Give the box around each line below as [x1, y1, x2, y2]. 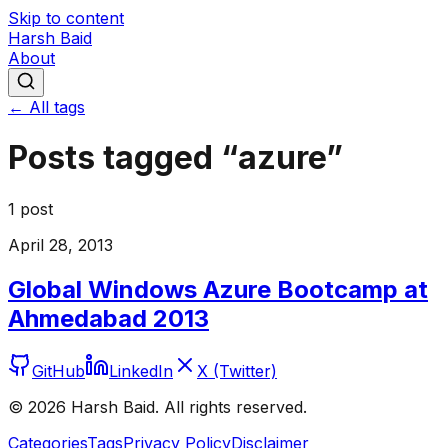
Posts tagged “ [8, 138, 238, 178]
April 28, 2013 [8, 234, 113, 255]
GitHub [32, 360, 85, 381]
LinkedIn [109, 360, 173, 381]
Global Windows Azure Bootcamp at [8, 274, 428, 304]
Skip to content [8, 8, 124, 28]
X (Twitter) [197, 360, 277, 381]
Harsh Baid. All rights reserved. [66, 396, 307, 417]
